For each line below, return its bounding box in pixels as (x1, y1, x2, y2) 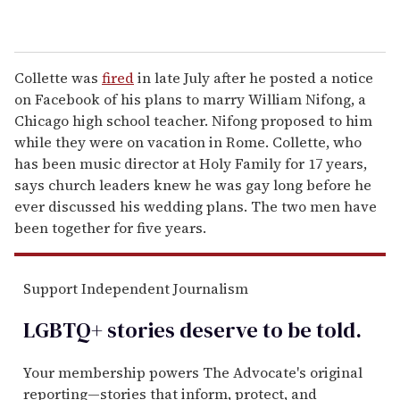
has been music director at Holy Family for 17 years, (14, 153, 367, 173)
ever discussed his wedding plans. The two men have (14, 196, 377, 216)
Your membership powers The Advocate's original (23, 362, 362, 382)
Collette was (14, 67, 102, 87)
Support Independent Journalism (23, 278, 248, 298)
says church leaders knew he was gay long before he (14, 174, 371, 195)
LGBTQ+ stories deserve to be (23, 314, 312, 345)
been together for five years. (14, 217, 206, 237)
